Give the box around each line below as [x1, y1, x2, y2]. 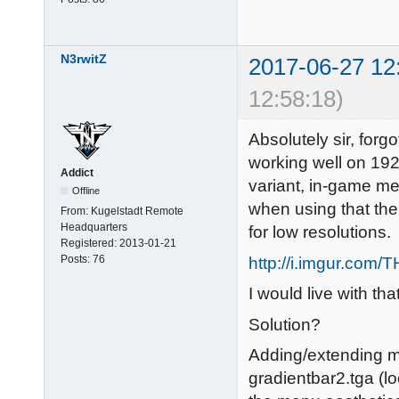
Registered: [61, 237, 119, 250]
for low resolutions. [248, 223, 391, 242]
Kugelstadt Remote [91, 205, 183, 218]
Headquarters [61, 221, 127, 234]
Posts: [61, 253, 93, 266]
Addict [61, 167, 94, 180]
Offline [72, 185, 101, 197]
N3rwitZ [61, 52, 107, 67]
